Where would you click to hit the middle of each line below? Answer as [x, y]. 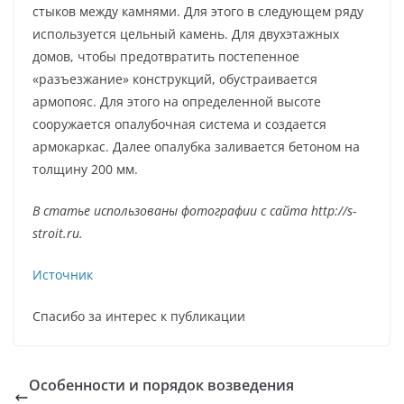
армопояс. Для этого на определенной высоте [177, 101]
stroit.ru [56, 233]
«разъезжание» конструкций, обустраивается [175, 78]
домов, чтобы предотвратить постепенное [166, 56]
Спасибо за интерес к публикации [139, 316]
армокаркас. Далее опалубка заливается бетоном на [196, 146]
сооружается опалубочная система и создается [179, 124]
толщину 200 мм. [85, 169]
